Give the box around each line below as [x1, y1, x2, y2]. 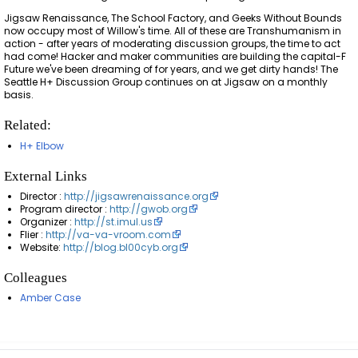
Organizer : [19, 214, 74, 229]
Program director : [19, 201, 109, 216]
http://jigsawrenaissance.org [63, 189, 209, 203]
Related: [4, 117, 52, 133]
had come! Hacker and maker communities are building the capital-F [4, 50, 347, 64]
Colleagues [4, 269, 68, 285]
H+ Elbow [19, 138, 64, 153]
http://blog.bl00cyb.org [62, 240, 178, 254]
